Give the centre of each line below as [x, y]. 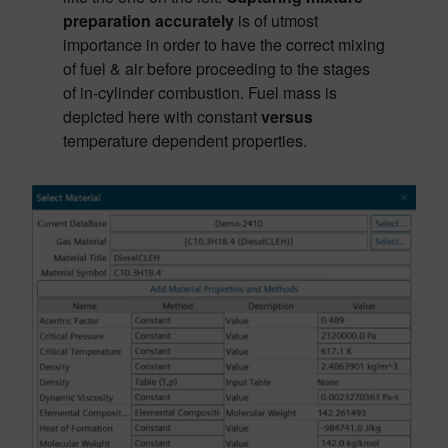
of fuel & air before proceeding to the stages [216, 69]
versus [286, 117]
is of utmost [275, 21]
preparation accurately [148, 21]
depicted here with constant [161, 117]
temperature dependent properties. [184, 141]
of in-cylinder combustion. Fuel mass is [199, 93]
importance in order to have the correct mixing [223, 45]
